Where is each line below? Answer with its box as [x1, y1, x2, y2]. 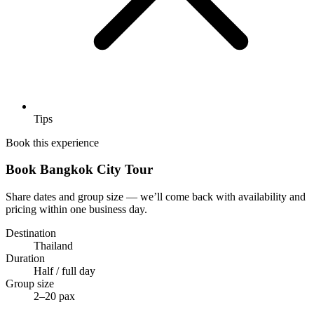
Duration [6, 252, 45, 265]
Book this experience [6, 136, 99, 149]
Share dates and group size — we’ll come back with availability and [6, 191, 306, 203]
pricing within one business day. [6, 203, 147, 216]
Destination [6, 227, 56, 240]
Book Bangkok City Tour [6, 162, 153, 177]
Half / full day [34, 265, 95, 278]
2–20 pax [34, 290, 75, 303]
